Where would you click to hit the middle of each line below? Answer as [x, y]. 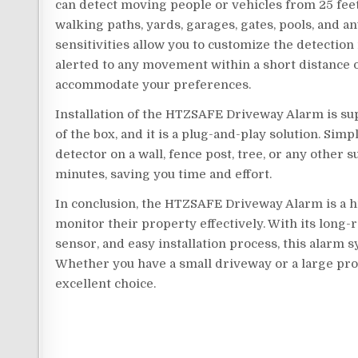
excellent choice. [106, 284]
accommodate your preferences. [153, 85]
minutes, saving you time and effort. [164, 174]
